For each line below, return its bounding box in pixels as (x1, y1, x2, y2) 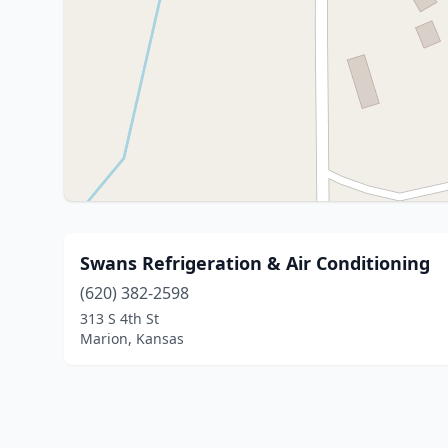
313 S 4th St (80, 309, 159, 328)
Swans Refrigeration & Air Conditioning (80, 251, 430, 275)
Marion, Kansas (80, 329, 184, 348)
